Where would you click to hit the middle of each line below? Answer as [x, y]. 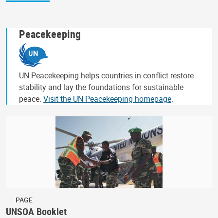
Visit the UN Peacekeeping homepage [107, 99]
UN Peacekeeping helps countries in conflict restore [106, 75]
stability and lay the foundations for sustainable [101, 87]
